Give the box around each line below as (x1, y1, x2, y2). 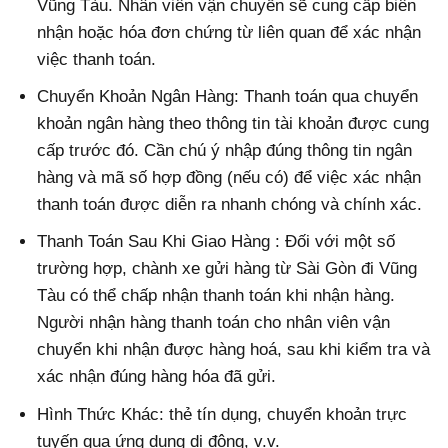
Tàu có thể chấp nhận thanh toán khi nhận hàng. (37, 286, 396, 306)
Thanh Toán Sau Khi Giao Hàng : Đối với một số (37, 232, 396, 252)
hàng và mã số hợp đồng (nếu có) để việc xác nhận (37, 168, 422, 188)
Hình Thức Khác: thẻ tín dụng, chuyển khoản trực (37, 404, 408, 424)
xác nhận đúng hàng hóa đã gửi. (37, 367, 277, 387)
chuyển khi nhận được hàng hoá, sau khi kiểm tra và (37, 340, 431, 360)
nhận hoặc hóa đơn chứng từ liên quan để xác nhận (37, 23, 422, 43)
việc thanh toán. (37, 50, 157, 70)
